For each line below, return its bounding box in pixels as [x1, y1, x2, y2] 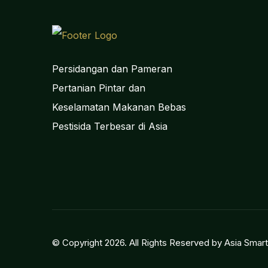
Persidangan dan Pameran [52, 62, 172, 75]
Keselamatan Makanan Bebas [52, 100, 186, 113]
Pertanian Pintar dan [52, 81, 145, 94]
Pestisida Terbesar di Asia [52, 120, 167, 132]
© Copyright [52, 236, 105, 248]
